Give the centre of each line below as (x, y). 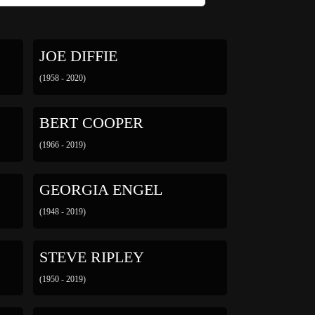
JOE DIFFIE (78, 57)
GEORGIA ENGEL (101, 190)
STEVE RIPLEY (91, 257)
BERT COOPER (91, 123)
